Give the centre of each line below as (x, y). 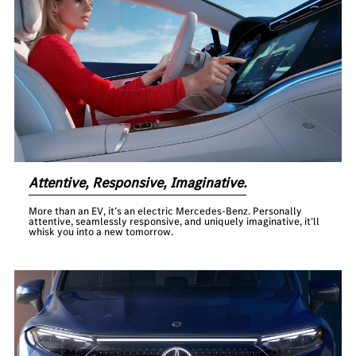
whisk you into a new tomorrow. (101, 232)
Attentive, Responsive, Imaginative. (138, 183)
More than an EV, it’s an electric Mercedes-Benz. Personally (166, 211)
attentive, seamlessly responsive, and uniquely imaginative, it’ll (174, 222)
